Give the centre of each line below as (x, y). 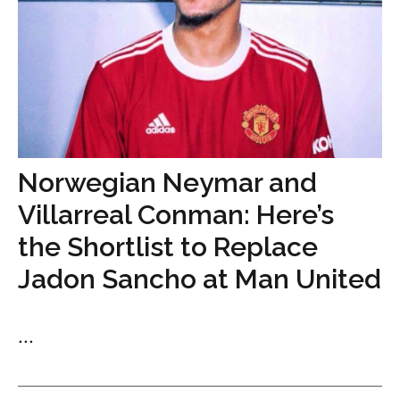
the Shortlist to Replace (168, 247)
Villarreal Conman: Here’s (176, 215)
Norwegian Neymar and (167, 183)
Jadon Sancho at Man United (200, 279)
